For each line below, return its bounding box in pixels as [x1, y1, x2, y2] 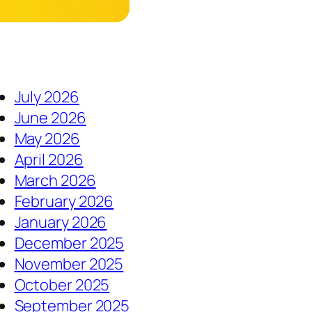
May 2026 [14, 128, 80, 150]
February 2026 [14, 191, 114, 212]
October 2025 [14, 274, 110, 296]
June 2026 [14, 107, 86, 129]
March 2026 [14, 170, 96, 192]
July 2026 [14, 86, 79, 108]
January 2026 [14, 212, 107, 233]
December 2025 [14, 233, 125, 254]
